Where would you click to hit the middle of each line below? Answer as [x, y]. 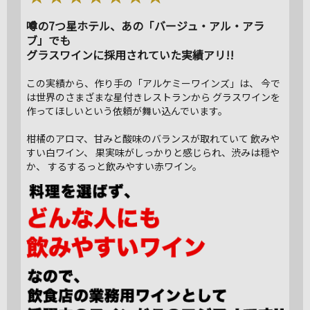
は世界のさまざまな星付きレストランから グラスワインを [153, 97]
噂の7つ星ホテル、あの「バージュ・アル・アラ [145, 25]
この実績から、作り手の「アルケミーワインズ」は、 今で [153, 83]
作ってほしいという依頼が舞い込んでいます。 [127, 110]
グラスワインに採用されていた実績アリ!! [130, 54]
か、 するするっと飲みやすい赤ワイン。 [114, 166]
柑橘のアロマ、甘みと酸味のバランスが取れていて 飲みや [153, 138]
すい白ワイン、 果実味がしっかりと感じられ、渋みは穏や [153, 152]
